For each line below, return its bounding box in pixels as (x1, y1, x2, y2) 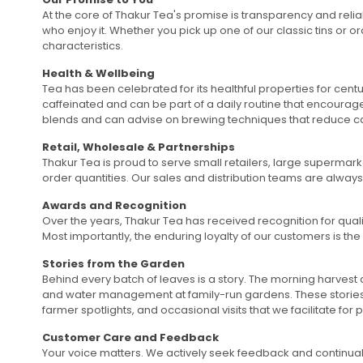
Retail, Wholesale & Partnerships (42, 139, 235, 155)
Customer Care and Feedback (42, 329, 219, 345)
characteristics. (42, 37, 123, 53)
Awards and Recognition (42, 197, 186, 213)
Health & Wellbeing (42, 65, 155, 81)
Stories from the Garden (42, 255, 185, 271)
